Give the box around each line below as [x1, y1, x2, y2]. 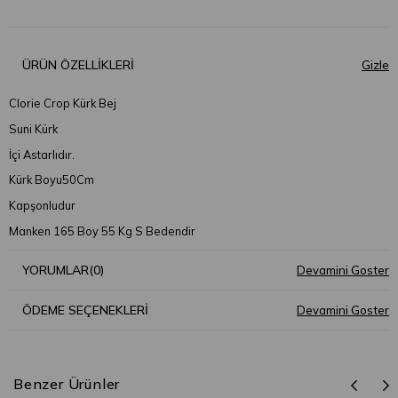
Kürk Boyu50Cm [9, 172, 94, 187]
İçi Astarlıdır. [9, 147, 75, 162]
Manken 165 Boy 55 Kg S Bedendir [9, 224, 195, 239]
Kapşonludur [9, 198, 76, 213]
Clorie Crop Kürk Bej [9, 96, 116, 111]
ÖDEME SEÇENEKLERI [22, 301, 148, 318]
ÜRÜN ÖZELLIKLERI [22, 57, 134, 74]
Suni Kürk [9, 121, 60, 136]
